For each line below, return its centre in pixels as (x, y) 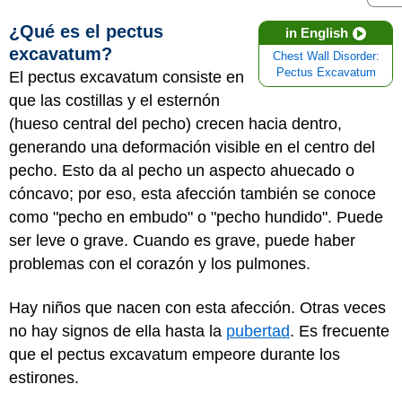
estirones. (44, 377)
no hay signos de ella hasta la (118, 331)
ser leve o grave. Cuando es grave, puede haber (182, 240)
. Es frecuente (340, 331)
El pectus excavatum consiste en (127, 77)
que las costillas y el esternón (114, 100)
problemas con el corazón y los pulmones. (160, 264)
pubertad (258, 331)
